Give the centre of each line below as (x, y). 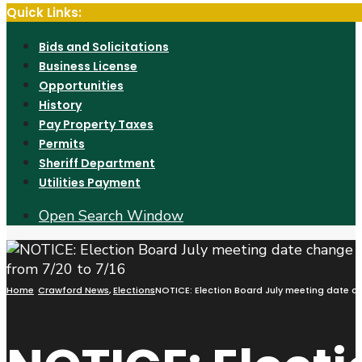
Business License (88, 66)
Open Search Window (111, 216)
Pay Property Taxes (96, 124)
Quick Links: (44, 13)
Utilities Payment (90, 183)
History (60, 105)
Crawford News (74, 290)
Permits (62, 144)
